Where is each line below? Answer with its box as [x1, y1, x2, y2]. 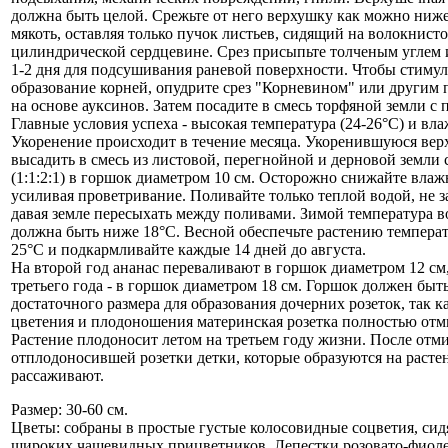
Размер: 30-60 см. [11, 400, 128, 418]
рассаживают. [11, 366, 104, 384]
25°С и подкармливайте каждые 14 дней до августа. [11, 240, 366, 258]
